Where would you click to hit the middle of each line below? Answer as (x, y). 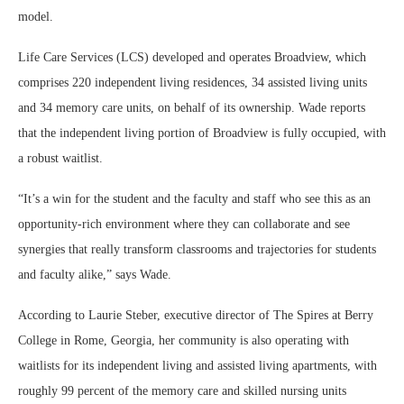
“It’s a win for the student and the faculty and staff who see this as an (194, 199)
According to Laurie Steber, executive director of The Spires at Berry (196, 315)
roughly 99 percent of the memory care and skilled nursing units (182, 391)
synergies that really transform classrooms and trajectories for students (197, 249)
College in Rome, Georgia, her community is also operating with (184, 340)
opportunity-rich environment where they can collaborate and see (184, 224)
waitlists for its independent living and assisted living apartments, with (197, 366)
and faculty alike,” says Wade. (96, 275)
